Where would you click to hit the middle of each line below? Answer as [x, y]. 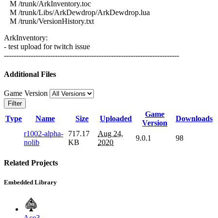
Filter [15, 104]
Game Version [27, 93]
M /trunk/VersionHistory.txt [49, 21]
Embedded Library [30, 182]
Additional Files [30, 74]
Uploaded [116, 119]
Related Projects [31, 163]
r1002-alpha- [44, 134]
